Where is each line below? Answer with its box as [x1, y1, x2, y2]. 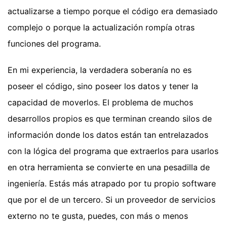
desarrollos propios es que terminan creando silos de [8, 113, 212, 124]
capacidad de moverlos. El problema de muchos [8, 97, 193, 107]
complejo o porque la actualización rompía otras [8, 22, 195, 32]
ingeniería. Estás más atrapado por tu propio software [8, 178, 216, 188]
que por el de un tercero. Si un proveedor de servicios [8, 194, 215, 205]
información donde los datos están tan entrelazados [8, 129, 208, 140]
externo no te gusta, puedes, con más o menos [8, 210, 188, 221]
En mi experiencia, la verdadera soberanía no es [8, 64, 192, 75]
